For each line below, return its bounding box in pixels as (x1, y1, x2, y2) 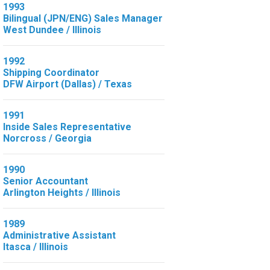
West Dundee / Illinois (2, 24, 101, 36)
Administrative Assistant (2, 229, 116, 241)
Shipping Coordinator (2, 66, 99, 78)
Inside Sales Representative (2, 121, 131, 133)
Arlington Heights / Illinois (2, 186, 121, 198)
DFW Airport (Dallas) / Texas (2, 78, 132, 90)
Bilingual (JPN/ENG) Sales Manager (2, 12, 163, 24)
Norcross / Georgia (2, 132, 92, 144)
